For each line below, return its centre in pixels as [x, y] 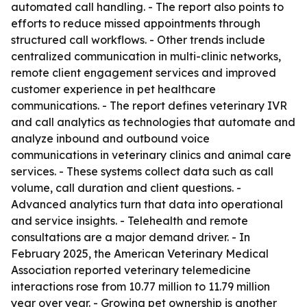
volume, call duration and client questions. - [126, 188]
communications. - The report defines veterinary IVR [149, 106]
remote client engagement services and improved [144, 73]
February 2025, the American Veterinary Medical [140, 254]
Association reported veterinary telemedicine [131, 270]
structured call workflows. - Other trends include [138, 40]
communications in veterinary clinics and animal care [151, 155]
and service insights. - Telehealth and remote [130, 221]
